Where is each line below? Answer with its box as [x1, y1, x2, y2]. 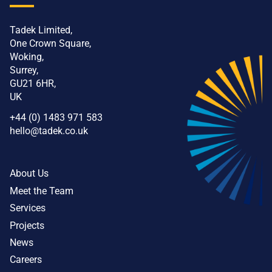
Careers [10, 254, 42, 266]
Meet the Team [10, 185, 73, 197]
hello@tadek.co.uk [10, 125, 88, 137]
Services [10, 202, 46, 214]
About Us [10, 168, 49, 180]
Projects [10, 219, 44, 231]
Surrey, [10, 64, 38, 76]
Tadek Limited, [10, 24, 72, 36]
